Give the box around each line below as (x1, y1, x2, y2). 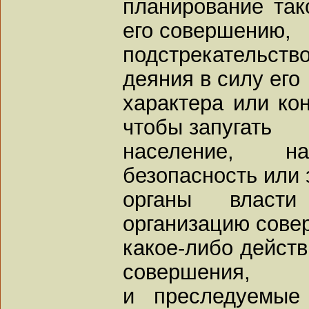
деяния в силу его (123, 66, 300, 90)
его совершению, (123, 18, 291, 42)
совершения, (123, 259, 250, 283)
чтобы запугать (123, 114, 272, 139)
